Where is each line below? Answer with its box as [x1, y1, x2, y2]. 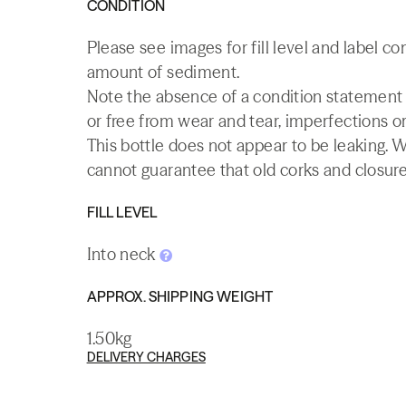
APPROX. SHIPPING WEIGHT [86, 287, 274, 305]
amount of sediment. [86, 62, 240, 82]
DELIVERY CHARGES [86, 349, 206, 365]
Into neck [86, 244, 160, 265]
